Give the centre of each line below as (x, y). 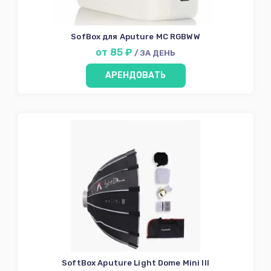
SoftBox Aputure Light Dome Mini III (135, 263)
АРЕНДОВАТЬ (135, 76)
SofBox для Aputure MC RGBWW (160, 36)
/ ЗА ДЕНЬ (155, 53)
